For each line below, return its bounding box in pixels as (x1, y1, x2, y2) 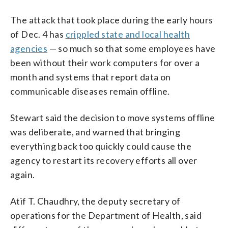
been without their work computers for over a (10, 56, 200, 68)
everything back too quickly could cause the (10, 140, 192, 152)
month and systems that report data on (10, 71, 171, 82)
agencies (10, 42, 48, 54)
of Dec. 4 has (10, 28, 66, 40)
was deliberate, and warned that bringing (10, 126, 180, 137)
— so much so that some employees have (47, 42, 216, 54)
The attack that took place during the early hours (10, 14, 213, 25)
